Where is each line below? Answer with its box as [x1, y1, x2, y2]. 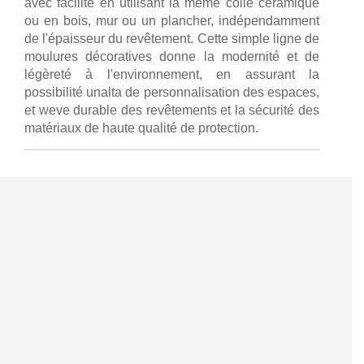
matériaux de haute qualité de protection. [24, 120, 258, 135]
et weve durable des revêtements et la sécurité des [24, 102, 319, 117]
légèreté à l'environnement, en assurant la [24, 67, 319, 81]
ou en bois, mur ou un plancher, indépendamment [24, 13, 319, 28]
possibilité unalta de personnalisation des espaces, [24, 84, 319, 99]
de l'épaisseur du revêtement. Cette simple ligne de [24, 31, 319, 45]
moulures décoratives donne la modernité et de [24, 49, 319, 63]
